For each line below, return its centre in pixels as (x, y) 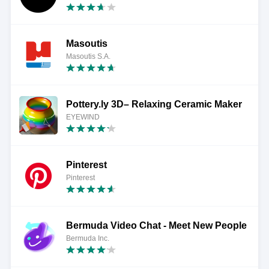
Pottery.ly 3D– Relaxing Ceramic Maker (154, 104)
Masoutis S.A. (88, 56)
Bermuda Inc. (87, 238)
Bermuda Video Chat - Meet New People (156, 225)
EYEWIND (83, 117)
